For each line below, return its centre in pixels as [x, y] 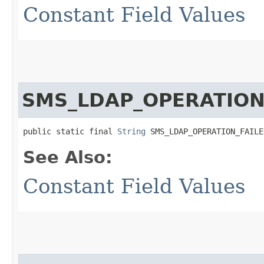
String [131, 131]
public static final [70, 131]
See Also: [68, 157]
